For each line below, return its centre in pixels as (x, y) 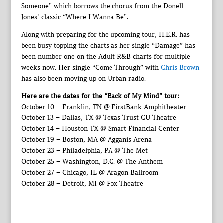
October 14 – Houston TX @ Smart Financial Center (100, 129)
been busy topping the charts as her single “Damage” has (108, 46)
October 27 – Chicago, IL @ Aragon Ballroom (90, 172)
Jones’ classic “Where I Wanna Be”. (75, 17)
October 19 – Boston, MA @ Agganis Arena (86, 140)
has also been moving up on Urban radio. (83, 78)
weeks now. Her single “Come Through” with (91, 67)
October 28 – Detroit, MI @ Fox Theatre (82, 183)
